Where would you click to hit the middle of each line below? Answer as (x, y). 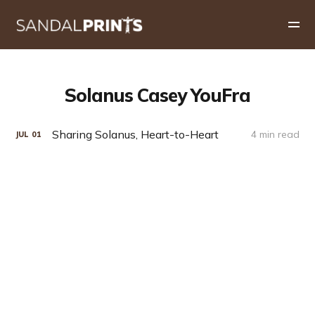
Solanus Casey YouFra (157, 95)
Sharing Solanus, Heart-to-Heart (136, 134)
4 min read (275, 134)
